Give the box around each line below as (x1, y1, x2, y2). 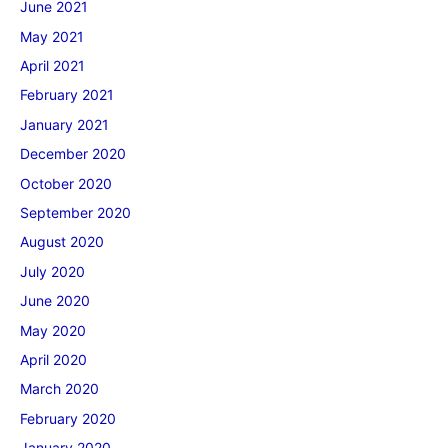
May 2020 (20, 321, 86, 339)
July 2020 (20, 262, 85, 280)
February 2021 (20, 86, 114, 104)
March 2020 (20, 380, 99, 398)
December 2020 (20, 145, 126, 163)
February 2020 (20, 409, 116, 427)
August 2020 (20, 233, 104, 251)
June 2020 (20, 292, 90, 310)
